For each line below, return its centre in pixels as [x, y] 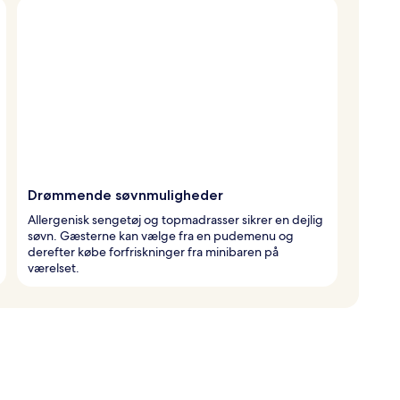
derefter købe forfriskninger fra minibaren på [153, 251]
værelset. [54, 267]
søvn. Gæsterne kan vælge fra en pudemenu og [161, 235]
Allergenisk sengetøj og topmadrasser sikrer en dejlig [175, 219]
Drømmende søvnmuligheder [125, 195]
